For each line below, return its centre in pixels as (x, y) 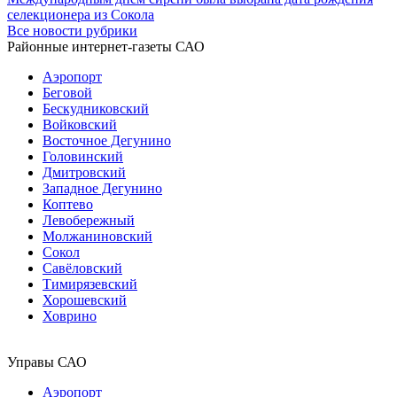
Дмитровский (84, 172)
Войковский (80, 124)
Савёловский (82, 268)
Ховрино (70, 315)
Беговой (67, 92)
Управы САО (47, 362)
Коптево (68, 204)
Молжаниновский (97, 236)
